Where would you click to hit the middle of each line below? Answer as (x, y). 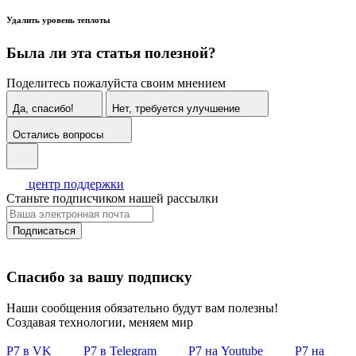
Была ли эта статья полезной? (111, 52)
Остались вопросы (58, 135)
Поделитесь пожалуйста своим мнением (116, 83)
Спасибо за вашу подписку (99, 277)
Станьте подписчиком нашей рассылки (112, 199)
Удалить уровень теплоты (60, 19)
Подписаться (44, 231)
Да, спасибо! (43, 109)
